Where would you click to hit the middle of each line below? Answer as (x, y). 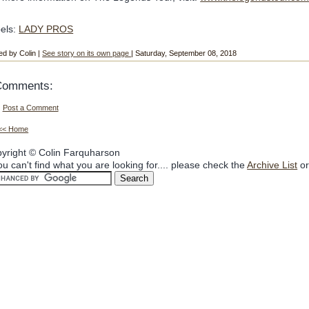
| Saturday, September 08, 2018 (184, 53)
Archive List (272, 165)
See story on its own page (87, 53)
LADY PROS (46, 29)
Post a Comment (30, 107)
